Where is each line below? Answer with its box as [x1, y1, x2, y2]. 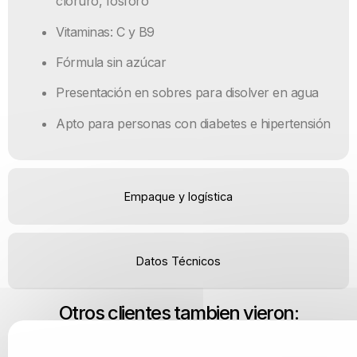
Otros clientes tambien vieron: [58, 301, 299, 325]
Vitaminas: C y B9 [56, 23, 155, 40]
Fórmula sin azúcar [56, 53, 167, 70]
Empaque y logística [124, 190, 233, 204]
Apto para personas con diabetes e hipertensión [56, 115, 331, 131]
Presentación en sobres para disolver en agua [56, 84, 319, 101]
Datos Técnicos [136, 254, 221, 269]
